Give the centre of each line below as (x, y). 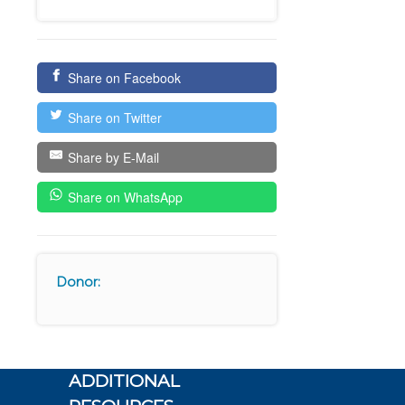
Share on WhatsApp (125, 198)
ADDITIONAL (125, 381)
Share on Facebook (124, 78)
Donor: (79, 283)
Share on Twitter (114, 118)
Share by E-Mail (113, 158)
